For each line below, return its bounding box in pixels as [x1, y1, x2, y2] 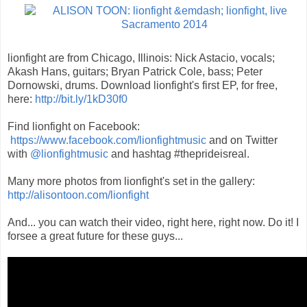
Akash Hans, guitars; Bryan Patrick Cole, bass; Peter [8, 65, 262, 77]
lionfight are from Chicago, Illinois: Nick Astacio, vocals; [8, 51, 275, 64]
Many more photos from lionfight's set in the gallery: [8, 175, 255, 187]
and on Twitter [206, 134, 278, 146]
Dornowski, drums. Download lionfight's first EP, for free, [8, 79, 278, 91]
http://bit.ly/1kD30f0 [35, 93, 127, 105]
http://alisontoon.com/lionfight [8, 188, 149, 201]
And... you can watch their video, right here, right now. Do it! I [8, 216, 299, 228]
